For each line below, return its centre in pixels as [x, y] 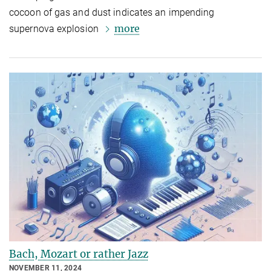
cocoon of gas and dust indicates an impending [112, 13]
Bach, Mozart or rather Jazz [79, 254]
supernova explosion [55, 29]
